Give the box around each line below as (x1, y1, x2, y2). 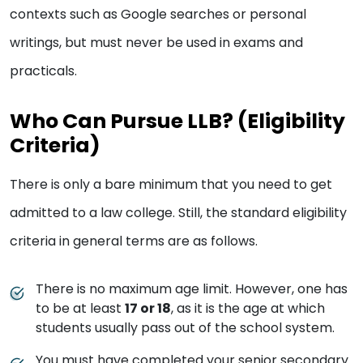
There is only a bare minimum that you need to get (10, 175, 332, 194)
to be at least (36, 299, 125, 318)
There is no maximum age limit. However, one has (36, 280, 348, 299)
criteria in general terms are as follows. (10, 232, 261, 251)
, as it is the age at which (171, 299, 325, 318)
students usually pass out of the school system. (36, 318, 335, 338)
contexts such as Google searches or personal (10, 5, 306, 24)
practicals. (10, 62, 80, 81)
